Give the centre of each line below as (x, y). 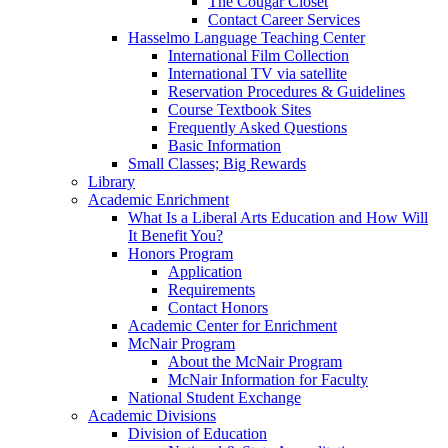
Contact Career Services (284, 20)
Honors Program (180, 254)
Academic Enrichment (158, 200)
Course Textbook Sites (239, 110)
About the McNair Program (255, 362)
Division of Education (197, 434)
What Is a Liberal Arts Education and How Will (278, 218)
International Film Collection (258, 56)
